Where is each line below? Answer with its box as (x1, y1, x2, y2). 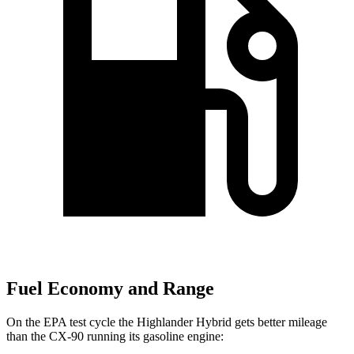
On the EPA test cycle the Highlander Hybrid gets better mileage (6, 315, 327, 330)
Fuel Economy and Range (6, 278, 214, 299)
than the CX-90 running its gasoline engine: (6, 330, 224, 344)
